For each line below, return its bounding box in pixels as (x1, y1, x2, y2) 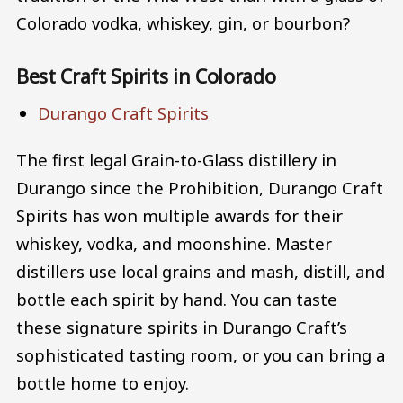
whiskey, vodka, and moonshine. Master (16, 232, 332, 255)
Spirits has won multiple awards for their (16, 204, 343, 228)
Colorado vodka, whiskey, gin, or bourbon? (16, 11, 350, 34)
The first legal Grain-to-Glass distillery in (16, 148, 336, 172)
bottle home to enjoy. (16, 372, 193, 395)
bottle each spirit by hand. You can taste (16, 288, 337, 311)
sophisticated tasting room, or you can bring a (16, 344, 385, 367)
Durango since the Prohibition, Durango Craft (16, 176, 383, 200)
